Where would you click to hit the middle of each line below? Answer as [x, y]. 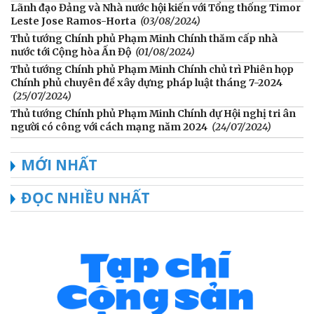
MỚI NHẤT [59, 164]
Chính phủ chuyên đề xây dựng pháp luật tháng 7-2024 [146, 82]
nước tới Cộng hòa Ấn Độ [71, 52]
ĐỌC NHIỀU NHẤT [86, 197]
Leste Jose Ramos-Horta [73, 21]
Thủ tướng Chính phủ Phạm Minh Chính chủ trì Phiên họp [152, 69]
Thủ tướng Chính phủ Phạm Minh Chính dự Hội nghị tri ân [153, 113]
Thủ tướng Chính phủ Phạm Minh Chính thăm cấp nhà [144, 38]
